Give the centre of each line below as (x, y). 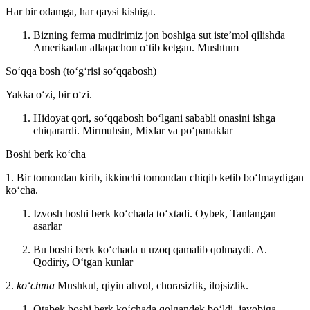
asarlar (47, 226)
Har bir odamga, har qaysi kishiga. (81, 11)
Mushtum (218, 47)
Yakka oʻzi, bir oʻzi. (49, 94)
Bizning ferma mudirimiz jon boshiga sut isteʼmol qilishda (159, 35)
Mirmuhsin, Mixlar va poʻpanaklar (157, 130)
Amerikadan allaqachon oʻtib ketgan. (115, 47)
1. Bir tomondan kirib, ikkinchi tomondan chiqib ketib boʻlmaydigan (155, 177)
